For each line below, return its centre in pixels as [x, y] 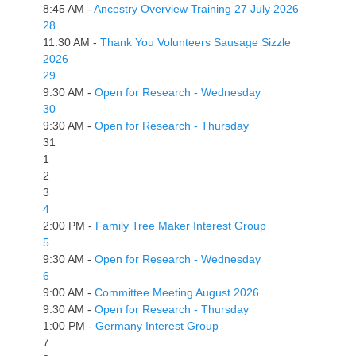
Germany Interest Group [157, 325]
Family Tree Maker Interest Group [181, 225]
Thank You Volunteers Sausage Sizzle [195, 42]
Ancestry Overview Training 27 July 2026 [196, 8]
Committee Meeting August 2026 [177, 292]
